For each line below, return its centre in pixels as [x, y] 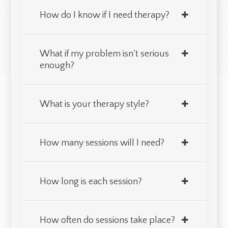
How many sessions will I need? [102, 143]
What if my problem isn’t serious [104, 54]
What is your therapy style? [94, 104]
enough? [57, 65]
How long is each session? [91, 181]
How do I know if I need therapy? [104, 15]
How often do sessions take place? [107, 220]
